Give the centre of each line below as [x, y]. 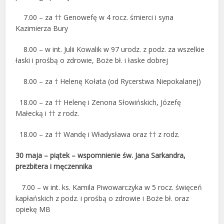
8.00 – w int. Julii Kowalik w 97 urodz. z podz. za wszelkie [110, 49]
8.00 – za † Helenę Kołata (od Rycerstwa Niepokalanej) [108, 81]
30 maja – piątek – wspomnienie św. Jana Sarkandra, [101, 155]
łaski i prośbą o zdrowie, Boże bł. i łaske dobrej [92, 60]
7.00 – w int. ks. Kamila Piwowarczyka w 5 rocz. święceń [109, 187]
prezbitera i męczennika [54, 166]
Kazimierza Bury [42, 28]
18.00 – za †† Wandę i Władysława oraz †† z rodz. [98, 134]
